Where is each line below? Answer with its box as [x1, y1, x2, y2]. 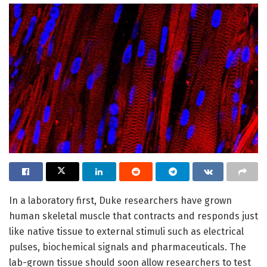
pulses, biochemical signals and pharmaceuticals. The [9, 241, 246, 253]
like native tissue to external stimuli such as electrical [9, 226, 244, 238]
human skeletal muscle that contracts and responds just [9, 210, 258, 222]
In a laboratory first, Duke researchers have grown [9, 195, 232, 207]
